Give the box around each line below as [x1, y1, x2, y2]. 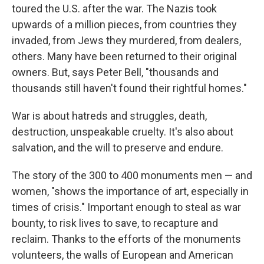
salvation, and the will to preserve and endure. [12, 141, 223, 154]
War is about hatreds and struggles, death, [12, 110, 207, 123]
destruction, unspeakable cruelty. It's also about [12, 126, 233, 138]
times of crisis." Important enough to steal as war [12, 201, 241, 214]
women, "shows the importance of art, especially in [12, 185, 249, 198]
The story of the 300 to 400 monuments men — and [12, 169, 252, 182]
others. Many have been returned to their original [12, 50, 237, 63]
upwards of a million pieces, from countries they [12, 18, 237, 31]
